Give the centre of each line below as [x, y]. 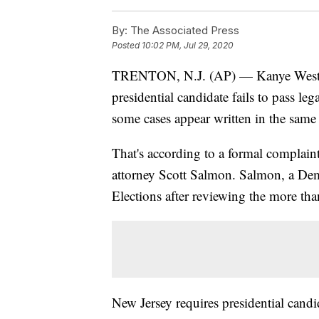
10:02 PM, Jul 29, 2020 [188, 46]
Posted [127, 46]
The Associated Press [183, 31]
